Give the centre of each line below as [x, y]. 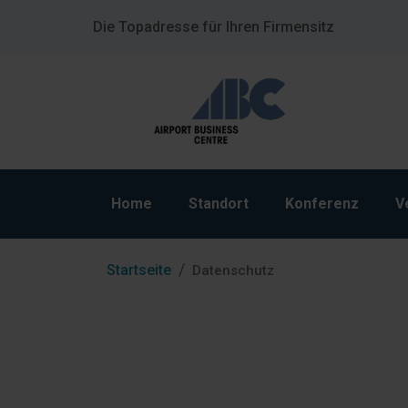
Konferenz [322, 204]
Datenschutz [233, 270]
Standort [219, 204]
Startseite [139, 270]
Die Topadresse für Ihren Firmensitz [214, 27]
